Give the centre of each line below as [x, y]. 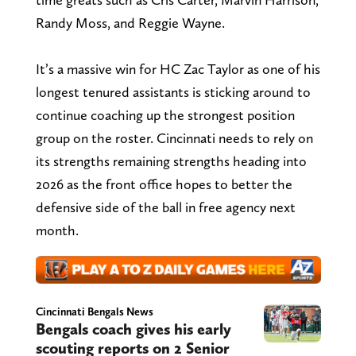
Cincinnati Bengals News [94, 312]
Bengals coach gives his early [133, 329]
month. [57, 230]
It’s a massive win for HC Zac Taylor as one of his [178, 68]
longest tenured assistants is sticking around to [173, 91]
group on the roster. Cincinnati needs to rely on [174, 137]
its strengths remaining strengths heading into [171, 161]
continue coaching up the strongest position [165, 114]
